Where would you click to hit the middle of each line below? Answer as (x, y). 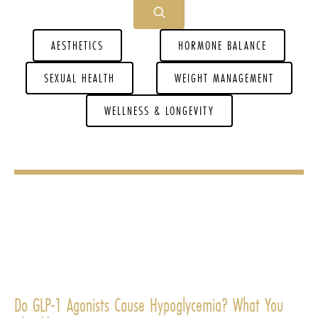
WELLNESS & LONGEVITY (159, 110)
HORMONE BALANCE (222, 45)
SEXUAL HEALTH (79, 78)
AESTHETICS (78, 45)
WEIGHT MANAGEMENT (224, 78)
